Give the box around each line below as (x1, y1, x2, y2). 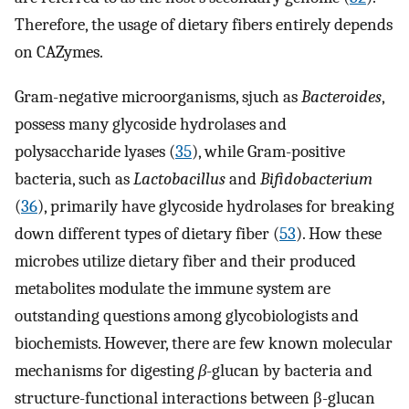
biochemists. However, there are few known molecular (15, 332, 393, 353)
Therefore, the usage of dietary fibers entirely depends (15, 15, 393, 36)
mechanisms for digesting (15, 360, 198, 381)
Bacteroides (301, 86, 382, 107)
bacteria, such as (15, 168, 133, 189)
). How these (296, 223, 382, 244)
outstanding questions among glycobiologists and (15, 305, 359, 326)
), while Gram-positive (192, 141, 345, 162)
